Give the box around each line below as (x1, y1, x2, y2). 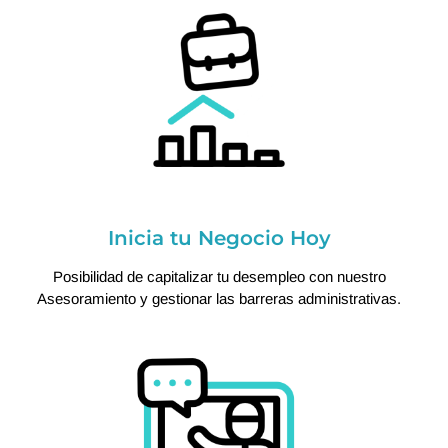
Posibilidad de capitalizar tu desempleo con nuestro (52, 268, 386, 286)
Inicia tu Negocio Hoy (107, 226, 331, 251)
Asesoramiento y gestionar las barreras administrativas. (37, 290, 401, 308)
